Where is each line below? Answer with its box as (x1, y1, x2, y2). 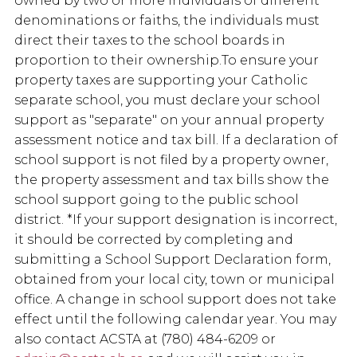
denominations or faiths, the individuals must (14, 13, 320, 29)
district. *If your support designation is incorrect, (14, 212, 337, 228)
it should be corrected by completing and (14, 232, 293, 248)
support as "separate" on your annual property (14, 112, 324, 128)
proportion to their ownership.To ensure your (14, 53, 319, 69)
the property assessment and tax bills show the (14, 172, 329, 188)
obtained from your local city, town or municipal (14, 272, 335, 288)
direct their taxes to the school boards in (14, 33, 285, 49)
